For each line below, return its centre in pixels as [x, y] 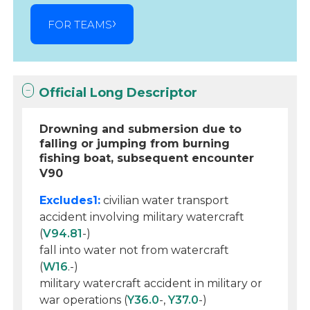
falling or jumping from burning [135, 144]
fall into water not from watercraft [135, 250]
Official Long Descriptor [118, 93]
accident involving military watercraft [142, 217]
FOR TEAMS [80, 24]
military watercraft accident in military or [151, 283]
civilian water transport [165, 200]
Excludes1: [70, 200]
